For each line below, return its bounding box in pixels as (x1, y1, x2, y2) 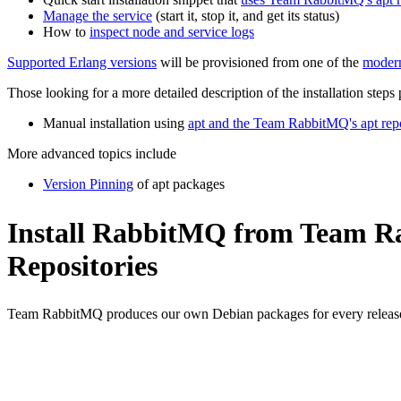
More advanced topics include (7, 146, 176, 162)
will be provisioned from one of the (157, 55, 363, 71)
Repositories (7, 249, 158, 282)
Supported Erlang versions (7, 55, 157, 71)
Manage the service (43, 8, 152, 24)
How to (43, 24, 90, 40)
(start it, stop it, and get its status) (152, 8, 339, 24)
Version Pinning (43, 176, 133, 192)
